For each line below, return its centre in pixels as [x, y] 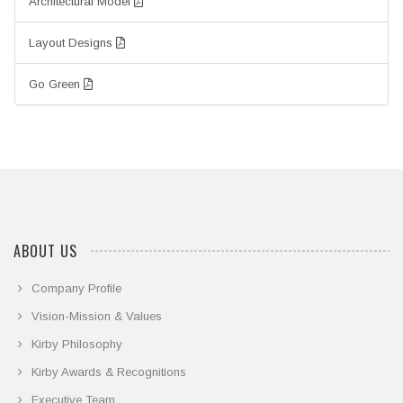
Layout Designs [72, 43]
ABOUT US [45, 251]
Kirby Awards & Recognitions [109, 372]
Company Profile [76, 289]
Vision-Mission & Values [97, 317]
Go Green [56, 85]
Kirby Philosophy [77, 345]
